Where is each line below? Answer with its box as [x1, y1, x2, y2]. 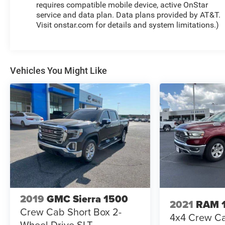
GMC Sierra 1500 [47, 191, 128, 207]
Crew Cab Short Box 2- [20, 204, 122, 219]
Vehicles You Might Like [10, 65, 107, 76]
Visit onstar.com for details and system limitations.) [36, 20, 219, 30]
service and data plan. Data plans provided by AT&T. [36, 10, 221, 20]
